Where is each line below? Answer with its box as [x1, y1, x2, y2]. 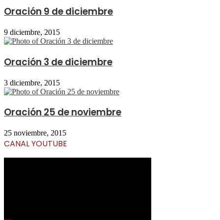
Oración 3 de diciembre [4, 55, 112, 69]
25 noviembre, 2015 [4, 129, 66, 137]
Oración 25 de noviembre [4, 106, 121, 119]
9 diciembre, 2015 [4, 28, 60, 37]
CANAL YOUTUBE [4, 138, 67, 149]
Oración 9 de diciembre [4, 5, 113, 19]
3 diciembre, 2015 [4, 78, 60, 87]
